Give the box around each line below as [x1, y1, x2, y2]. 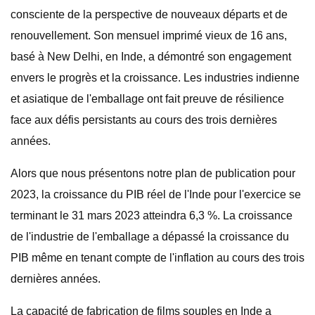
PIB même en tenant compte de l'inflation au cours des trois [11, 252, 304, 264]
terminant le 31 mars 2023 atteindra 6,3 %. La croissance [11, 210, 292, 221]
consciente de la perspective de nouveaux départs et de [11, 8, 288, 20]
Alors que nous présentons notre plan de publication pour [11, 167, 295, 179]
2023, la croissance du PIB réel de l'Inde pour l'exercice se [11, 188, 301, 200]
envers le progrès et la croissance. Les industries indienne [11, 72, 300, 84]
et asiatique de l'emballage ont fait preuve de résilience [11, 93, 284, 105]
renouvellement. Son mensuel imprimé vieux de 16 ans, [11, 30, 287, 41]
